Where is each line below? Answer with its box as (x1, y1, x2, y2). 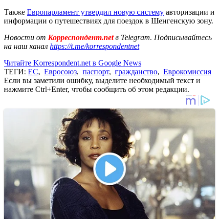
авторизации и (164, 7, 215, 16)
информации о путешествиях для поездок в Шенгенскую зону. (4, 16, 213, 25)
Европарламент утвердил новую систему (27, 7, 164, 16)
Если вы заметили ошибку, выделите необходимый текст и (4, 76, 200, 85)
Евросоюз (44, 67, 77, 76)
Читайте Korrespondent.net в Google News (4, 58, 141, 67)
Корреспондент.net (46, 33, 115, 42)
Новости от (4, 33, 46, 42)
